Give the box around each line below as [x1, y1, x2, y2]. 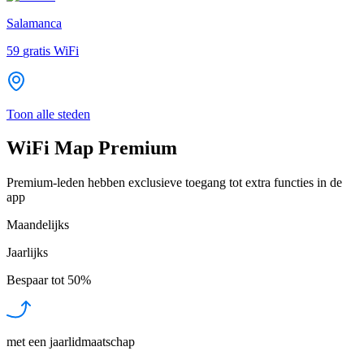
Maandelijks [6, 218, 69, 232]
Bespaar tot [6, 273, 64, 288]
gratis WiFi [23, 43, 79, 58]
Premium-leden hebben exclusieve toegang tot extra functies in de [6, 175, 342, 190]
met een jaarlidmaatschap [6, 335, 135, 349]
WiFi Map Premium [6, 137, 177, 159]
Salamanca [6, 15, 62, 30]
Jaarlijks [6, 245, 48, 260]
